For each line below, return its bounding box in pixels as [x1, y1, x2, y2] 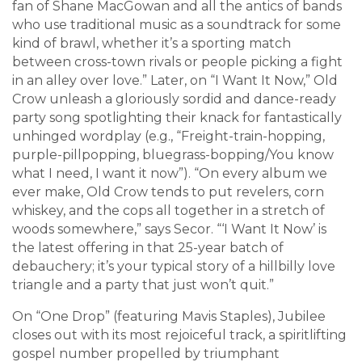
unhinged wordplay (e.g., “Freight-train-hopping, [12, 128, 325, 145]
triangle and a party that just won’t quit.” [12, 277, 274, 293]
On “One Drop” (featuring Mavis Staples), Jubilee [12, 309, 326, 325]
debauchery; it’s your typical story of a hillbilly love [12, 259, 335, 275]
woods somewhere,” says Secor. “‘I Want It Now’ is [12, 221, 326, 238]
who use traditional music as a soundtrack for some [12, 17, 341, 33]
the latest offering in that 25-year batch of [12, 240, 284, 256]
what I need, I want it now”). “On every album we [12, 166, 327, 182]
